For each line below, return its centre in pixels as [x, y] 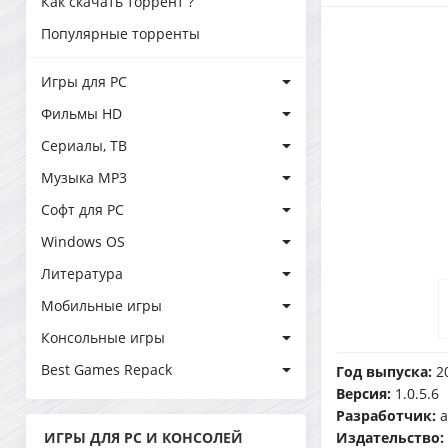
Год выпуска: [384, 371]
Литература [82, 273]
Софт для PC [82, 209]
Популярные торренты [120, 33]
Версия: [363, 393]
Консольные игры [103, 337]
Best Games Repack [106, 369]
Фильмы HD [81, 113]
